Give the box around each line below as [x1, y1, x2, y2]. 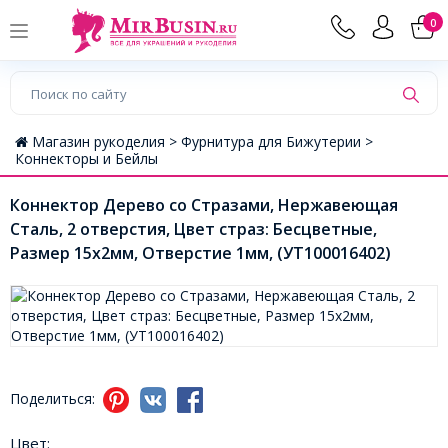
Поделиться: [10, 389, 99, 409]
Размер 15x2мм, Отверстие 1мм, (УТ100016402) [10, 242, 391, 265]
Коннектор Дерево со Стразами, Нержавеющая [10, 194, 398, 217]
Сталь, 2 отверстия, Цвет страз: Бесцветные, [10, 218, 377, 241]
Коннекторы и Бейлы [15, 149, 158, 169]
